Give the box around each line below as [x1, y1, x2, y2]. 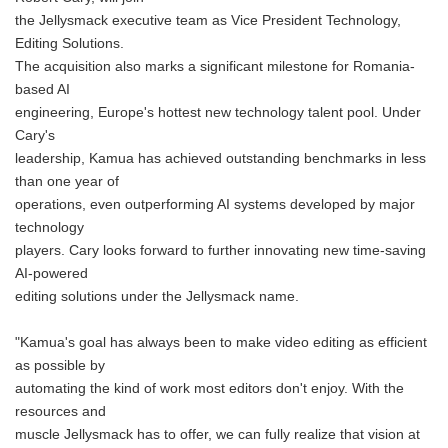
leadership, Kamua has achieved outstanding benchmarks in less [15, 151, 426, 166]
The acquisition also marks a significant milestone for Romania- [15, 59, 415, 74]
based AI [15, 82, 70, 97]
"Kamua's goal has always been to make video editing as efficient [15, 335, 427, 350]
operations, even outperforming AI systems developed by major [15, 197, 415, 212]
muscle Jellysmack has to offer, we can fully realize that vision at [15, 427, 420, 442]
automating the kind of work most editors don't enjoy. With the [15, 381, 404, 396]
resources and [15, 404, 106, 419]
